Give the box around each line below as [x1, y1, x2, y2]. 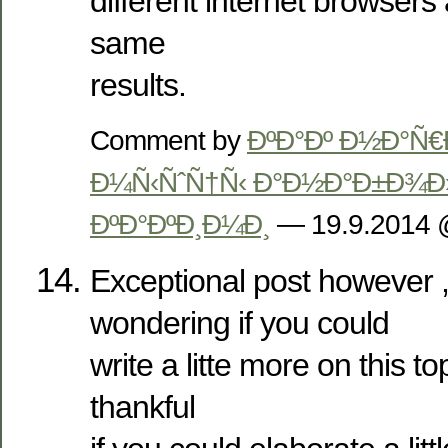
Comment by [90, 124, 247, 157]
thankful [90, 389, 195, 426]
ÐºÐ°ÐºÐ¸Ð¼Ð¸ [90, 208, 270, 241]
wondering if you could [90, 305, 389, 342]
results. [90, 67, 186, 104]
